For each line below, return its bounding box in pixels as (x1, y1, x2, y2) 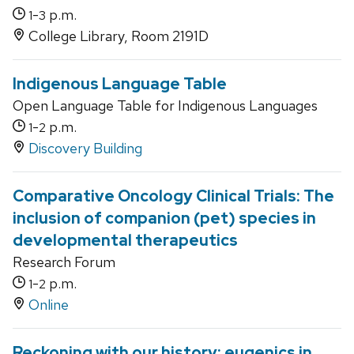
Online (28, 296, 69, 314)
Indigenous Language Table (13, 73, 227, 95)
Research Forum (13, 253, 115, 272)
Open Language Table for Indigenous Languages (13, 96, 318, 115)
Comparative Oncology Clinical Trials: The (13, 186, 334, 207)
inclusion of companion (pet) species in (13, 208, 316, 229)
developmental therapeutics (13, 230, 238, 251)
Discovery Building (28, 139, 142, 158)
